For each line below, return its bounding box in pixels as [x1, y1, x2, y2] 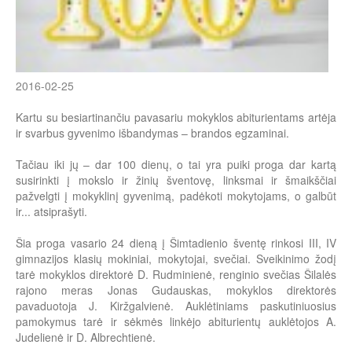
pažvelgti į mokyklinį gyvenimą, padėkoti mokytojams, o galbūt [16, 188, 336, 204]
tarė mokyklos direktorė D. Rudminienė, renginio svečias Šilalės [16, 266, 336, 283]
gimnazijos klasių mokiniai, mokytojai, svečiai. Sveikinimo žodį [16, 251, 336, 267]
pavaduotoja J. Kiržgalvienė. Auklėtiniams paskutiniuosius [16, 298, 336, 314]
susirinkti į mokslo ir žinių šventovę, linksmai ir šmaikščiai [16, 172, 336, 189]
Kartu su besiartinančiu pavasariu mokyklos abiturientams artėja [16, 109, 336, 126]
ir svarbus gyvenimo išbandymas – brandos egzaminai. [16, 125, 289, 141]
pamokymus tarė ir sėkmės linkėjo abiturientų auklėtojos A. [16, 313, 336, 330]
